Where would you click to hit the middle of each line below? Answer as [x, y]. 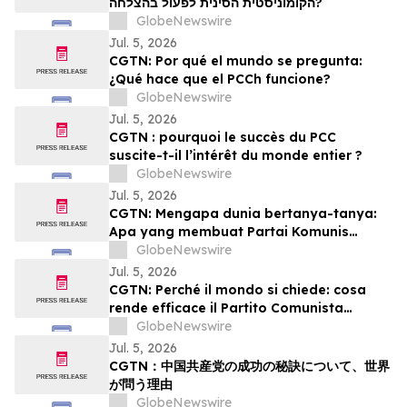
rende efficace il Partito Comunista [226, 308]
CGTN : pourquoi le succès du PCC [223, 138]
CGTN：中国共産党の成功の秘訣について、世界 [249, 367]
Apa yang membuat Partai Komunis [229, 232]
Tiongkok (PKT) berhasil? [194, 250]
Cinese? [135, 327]
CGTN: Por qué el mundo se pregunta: [236, 61]
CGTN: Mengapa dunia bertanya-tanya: [243, 214]
